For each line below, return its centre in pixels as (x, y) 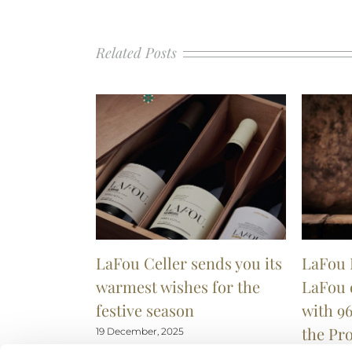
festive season (145, 310)
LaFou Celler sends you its (189, 263)
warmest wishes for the (178, 287)
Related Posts (136, 53)
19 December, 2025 (140, 332)
